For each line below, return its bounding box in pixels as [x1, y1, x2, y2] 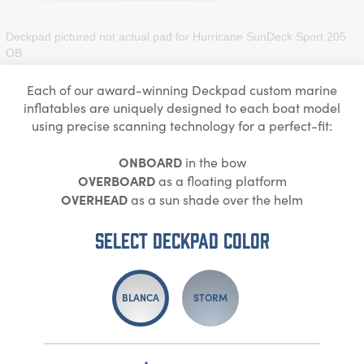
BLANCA [122, 290, 159, 304]
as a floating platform [154, 171, 287, 189]
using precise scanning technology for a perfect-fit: [32, 116, 332, 134]
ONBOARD [118, 152, 182, 171]
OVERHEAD [61, 189, 128, 208]
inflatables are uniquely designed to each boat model [24, 98, 340, 116]
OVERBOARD [77, 171, 155, 189]
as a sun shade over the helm [128, 190, 303, 208]
